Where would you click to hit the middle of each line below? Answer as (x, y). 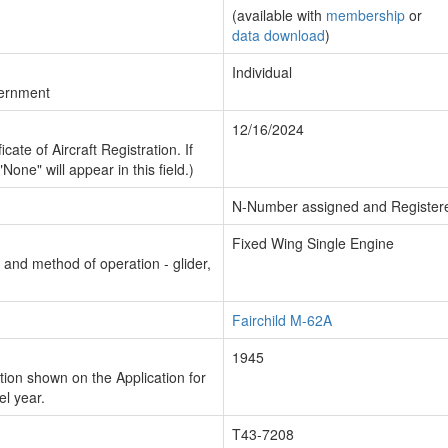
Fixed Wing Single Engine (313, 243)
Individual (262, 72)
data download (278, 35)
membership (365, 15)
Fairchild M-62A (282, 320)
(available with (279, 15)
